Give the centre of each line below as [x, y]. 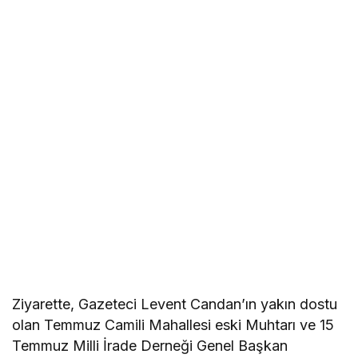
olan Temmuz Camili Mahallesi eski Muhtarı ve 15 [173, 324]
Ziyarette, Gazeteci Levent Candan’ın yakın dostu [175, 304]
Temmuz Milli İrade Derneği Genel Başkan [150, 345]
